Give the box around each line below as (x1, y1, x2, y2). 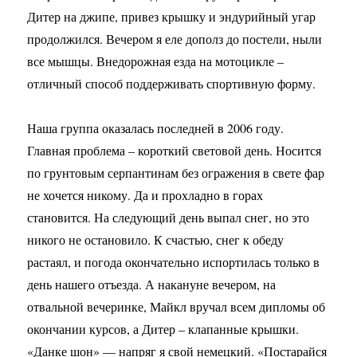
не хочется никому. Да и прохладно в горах (27, 186, 264, 203)
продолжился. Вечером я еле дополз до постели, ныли (27, 30, 323, 47)
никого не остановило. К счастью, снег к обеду (27, 231, 284, 248)
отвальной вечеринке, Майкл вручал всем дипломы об (27, 298, 326, 315)
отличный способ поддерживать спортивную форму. (27, 75, 316, 92)
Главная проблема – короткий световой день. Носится (27, 142, 322, 159)
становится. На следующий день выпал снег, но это (27, 209, 310, 226)
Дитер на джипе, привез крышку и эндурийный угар (27, 8, 316, 25)
